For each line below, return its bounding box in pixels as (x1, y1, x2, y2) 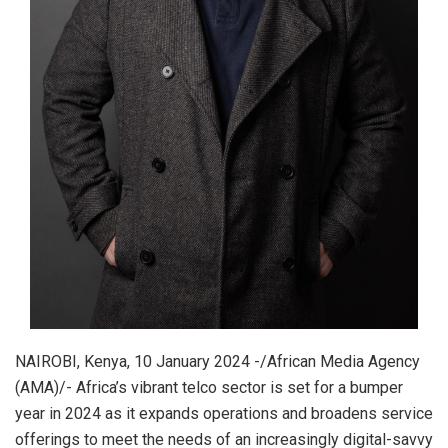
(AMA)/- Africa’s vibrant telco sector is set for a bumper (15, 378, 403, 397)
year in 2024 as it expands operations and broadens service (15, 404, 433, 423)
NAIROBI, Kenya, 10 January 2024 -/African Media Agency (15, 352, 420, 371)
